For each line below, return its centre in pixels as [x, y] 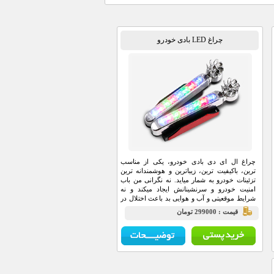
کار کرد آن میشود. [231, 207]
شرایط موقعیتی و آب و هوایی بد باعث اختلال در [188, 198]
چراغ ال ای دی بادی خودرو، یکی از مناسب [188, 161]
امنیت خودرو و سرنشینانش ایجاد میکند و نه [188, 189]
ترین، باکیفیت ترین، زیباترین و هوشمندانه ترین [188, 171]
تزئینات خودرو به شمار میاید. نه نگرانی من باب [188, 180]
